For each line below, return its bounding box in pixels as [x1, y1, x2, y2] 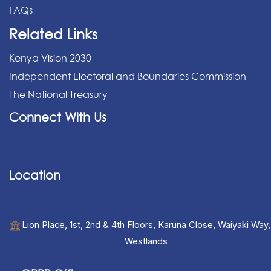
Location [9, 168, 60, 183]
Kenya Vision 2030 [9, 52, 91, 65]
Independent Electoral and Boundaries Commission [9, 70, 246, 83]
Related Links [9, 26, 97, 43]
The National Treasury [9, 88, 108, 101]
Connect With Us [9, 110, 106, 125]
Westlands [125, 236, 168, 247]
